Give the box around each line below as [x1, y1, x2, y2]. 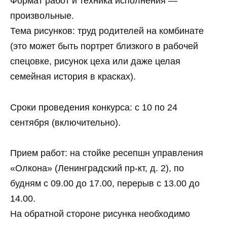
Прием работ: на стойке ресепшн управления [10, 148, 203, 159]
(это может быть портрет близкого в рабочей [10, 41, 198, 52]
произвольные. [10, 11, 74, 21]
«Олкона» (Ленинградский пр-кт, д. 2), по [10, 163, 184, 174]
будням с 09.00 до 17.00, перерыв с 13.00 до [10, 178, 200, 189]
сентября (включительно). [10, 117, 121, 128]
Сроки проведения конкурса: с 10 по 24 [10, 102, 177, 112]
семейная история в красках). [10, 71, 136, 82]
